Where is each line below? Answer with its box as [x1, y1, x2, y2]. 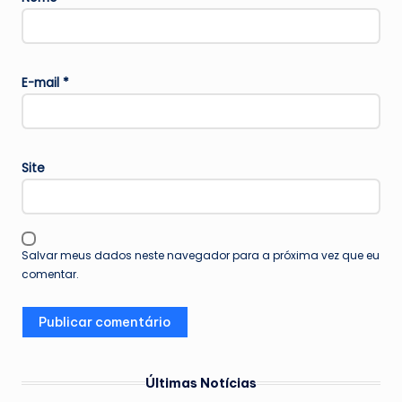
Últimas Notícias [145, 374, 257, 391]
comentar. [22, 267, 79, 283]
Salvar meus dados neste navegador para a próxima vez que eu [22, 248, 380, 264]
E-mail [22, 74, 63, 92]
